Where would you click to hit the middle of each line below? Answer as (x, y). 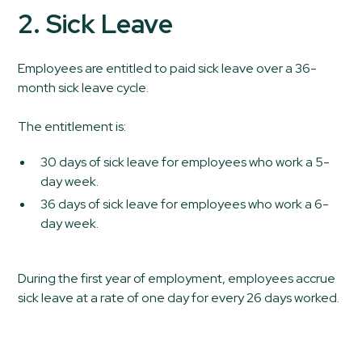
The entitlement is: (72, 126)
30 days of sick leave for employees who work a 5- (185, 162)
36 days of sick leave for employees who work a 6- (185, 204)
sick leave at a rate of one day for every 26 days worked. (179, 297)
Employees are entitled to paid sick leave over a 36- (168, 68)
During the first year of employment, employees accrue (177, 278)
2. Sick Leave (96, 23)
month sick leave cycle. (84, 87)
